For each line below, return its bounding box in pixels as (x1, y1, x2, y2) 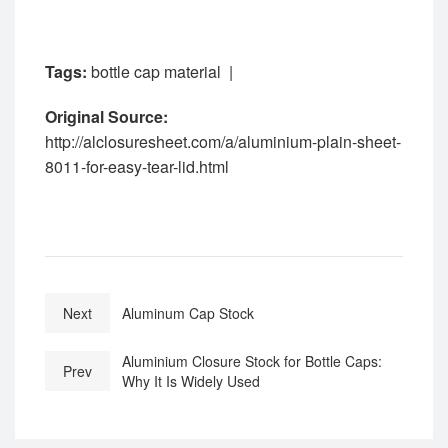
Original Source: (45, 105, 168, 129)
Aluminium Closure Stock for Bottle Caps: (121, 351, 382, 372)
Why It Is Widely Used (121, 371, 260, 392)
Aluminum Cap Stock (121, 303, 254, 324)
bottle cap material (91, 60, 221, 84)
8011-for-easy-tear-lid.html (45, 155, 229, 179)
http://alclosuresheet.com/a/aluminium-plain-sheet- (45, 130, 401, 154)
